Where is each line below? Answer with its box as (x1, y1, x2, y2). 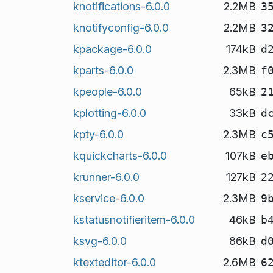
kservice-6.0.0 (73, 191, 144, 205)
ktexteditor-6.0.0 (73, 255, 156, 269)
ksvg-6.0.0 (73, 234, 127, 247)
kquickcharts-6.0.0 (73, 149, 167, 162)
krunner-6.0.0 (73, 170, 140, 183)
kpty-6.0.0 (73, 127, 124, 141)
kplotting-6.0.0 (73, 106, 146, 119)
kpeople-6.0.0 (73, 85, 142, 98)
